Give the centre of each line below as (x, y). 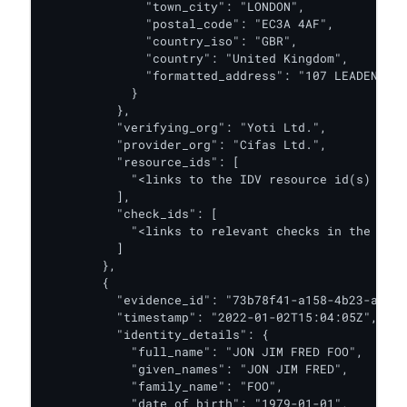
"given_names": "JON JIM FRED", (196, 369)
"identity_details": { (156, 334)
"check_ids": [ (131, 213)
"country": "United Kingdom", (196, 58)
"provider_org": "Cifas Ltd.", (185, 144)
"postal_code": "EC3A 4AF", (189, 24)
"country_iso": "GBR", (171, 41)
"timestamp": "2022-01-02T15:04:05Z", (211, 317)
